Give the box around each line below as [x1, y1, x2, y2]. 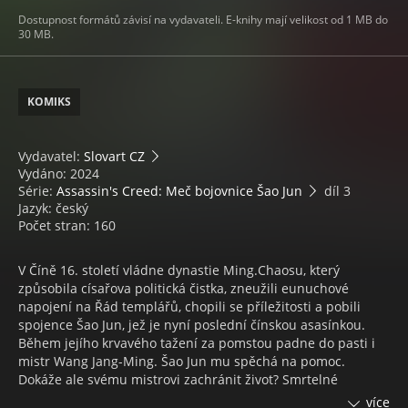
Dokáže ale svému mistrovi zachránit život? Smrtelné [18, 371, 338, 388]
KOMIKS [27, 94, 71, 109]
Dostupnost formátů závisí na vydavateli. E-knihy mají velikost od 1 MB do [18, 12, 388, 27]
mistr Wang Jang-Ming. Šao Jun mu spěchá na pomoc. [18, 352, 345, 370]
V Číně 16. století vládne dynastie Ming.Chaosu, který [18, 261, 340, 279]
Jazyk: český [18, 199, 88, 217]
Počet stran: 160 [18, 217, 116, 234]
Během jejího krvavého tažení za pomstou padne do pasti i [18, 334, 375, 352]
